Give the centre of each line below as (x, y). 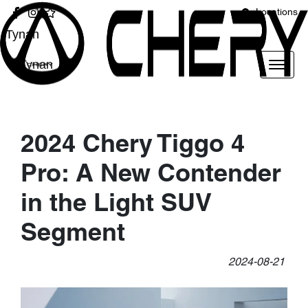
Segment (73, 234)
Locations (277, 13)
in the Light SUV (116, 205)
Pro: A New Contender (151, 175)
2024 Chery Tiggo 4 (133, 145)
